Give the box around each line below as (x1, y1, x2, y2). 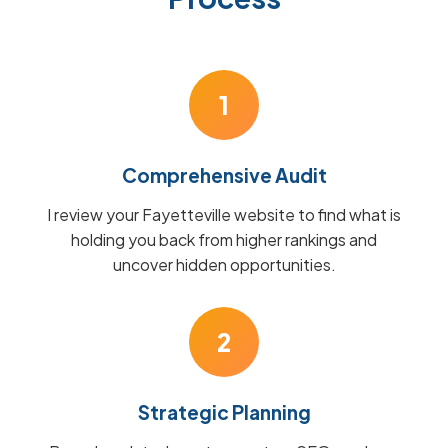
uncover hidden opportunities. (112, 254, 336, 275)
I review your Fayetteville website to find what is (47, 204, 401, 225)
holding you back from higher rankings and (71, 229, 377, 250)
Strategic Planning (137, 400, 311, 424)
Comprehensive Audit (121, 163, 327, 187)
